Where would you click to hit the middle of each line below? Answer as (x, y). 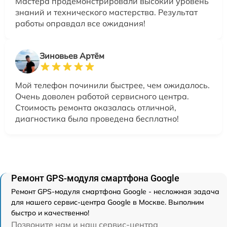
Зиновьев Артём (72, 56)
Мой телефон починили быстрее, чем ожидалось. (112, 85)
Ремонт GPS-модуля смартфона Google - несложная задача (115, 192)
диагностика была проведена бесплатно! (97, 119)
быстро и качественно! (50, 213)
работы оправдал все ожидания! (80, 24)
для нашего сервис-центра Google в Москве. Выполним (107, 202)
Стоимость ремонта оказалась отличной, (96, 108)
